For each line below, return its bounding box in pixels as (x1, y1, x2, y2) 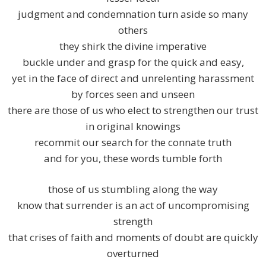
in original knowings (85, 119, 180, 134)
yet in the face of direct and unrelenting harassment (12, 71, 254, 85)
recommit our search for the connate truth (34, 135, 232, 150)
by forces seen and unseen (71, 87, 195, 102)
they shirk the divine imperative (59, 39, 207, 53)
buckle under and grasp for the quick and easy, (22, 55, 244, 69)
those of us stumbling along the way (48, 182, 218, 197)
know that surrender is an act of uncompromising (17, 198, 249, 213)
